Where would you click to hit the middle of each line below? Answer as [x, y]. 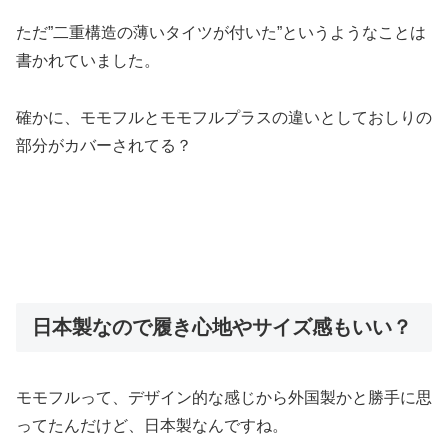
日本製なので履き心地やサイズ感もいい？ [222, 326]
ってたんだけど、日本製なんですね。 [152, 425]
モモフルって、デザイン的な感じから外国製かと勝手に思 [224, 397]
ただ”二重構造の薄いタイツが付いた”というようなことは [221, 33]
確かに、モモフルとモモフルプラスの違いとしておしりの [224, 118]
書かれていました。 [88, 61]
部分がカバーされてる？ [104, 146]
